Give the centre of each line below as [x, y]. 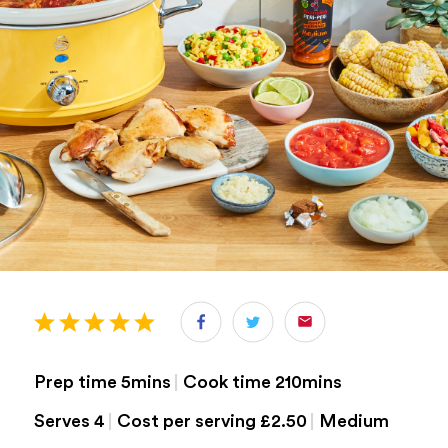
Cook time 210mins [262, 382]
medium [362, 421]
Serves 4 [69, 421]
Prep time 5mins [102, 382]
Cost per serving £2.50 [211, 421]
